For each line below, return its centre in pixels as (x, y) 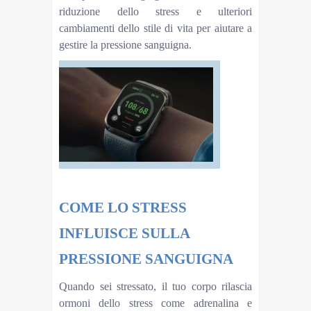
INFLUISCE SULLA (124, 233)
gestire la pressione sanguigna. (125, 45)
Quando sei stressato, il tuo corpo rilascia (155, 286)
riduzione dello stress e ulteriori (155, 11)
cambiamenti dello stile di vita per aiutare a (155, 28)
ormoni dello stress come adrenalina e (155, 303)
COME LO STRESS (123, 207)
